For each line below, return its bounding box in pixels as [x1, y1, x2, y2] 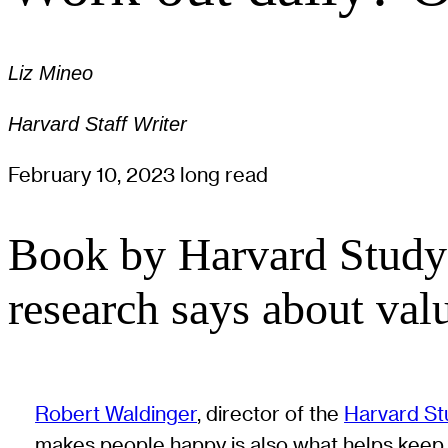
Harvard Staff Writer [8, 112, 187, 135]
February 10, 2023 [8, 163, 180, 187]
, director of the [197, 401, 345, 425]
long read [180, 163, 268, 187]
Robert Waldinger [35, 401, 198, 425]
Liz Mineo [8, 62, 93, 85]
